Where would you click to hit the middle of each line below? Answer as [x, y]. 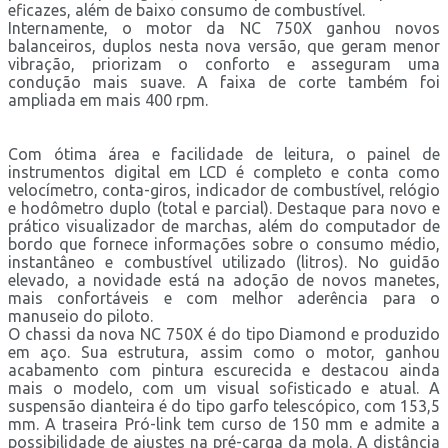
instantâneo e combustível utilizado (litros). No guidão [224, 261]
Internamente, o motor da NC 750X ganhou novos [224, 27]
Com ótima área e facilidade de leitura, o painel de [224, 153]
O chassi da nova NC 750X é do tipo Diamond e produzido [224, 333]
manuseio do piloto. [80, 315]
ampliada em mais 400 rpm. [108, 99]
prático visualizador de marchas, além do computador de [224, 225]
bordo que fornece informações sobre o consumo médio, [224, 243]
